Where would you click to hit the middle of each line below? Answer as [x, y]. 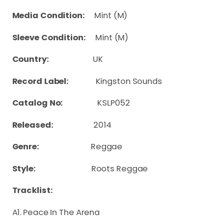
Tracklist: [32, 191]
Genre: [51, 147]
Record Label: [54, 81]
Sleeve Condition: [49, 37]
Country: [53, 59]
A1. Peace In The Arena [56, 212]
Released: [53, 125]
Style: [52, 168]
